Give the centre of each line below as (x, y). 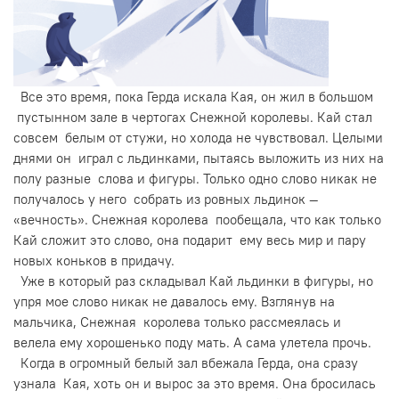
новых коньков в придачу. (94, 260)
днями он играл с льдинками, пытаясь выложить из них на (199, 158)
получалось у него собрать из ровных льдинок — (166, 199)
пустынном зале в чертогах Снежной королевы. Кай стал (193, 117)
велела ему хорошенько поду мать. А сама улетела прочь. (192, 342)
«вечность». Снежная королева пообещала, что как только (197, 219)
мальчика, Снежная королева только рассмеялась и (177, 322)
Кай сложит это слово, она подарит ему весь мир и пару (190, 240)
